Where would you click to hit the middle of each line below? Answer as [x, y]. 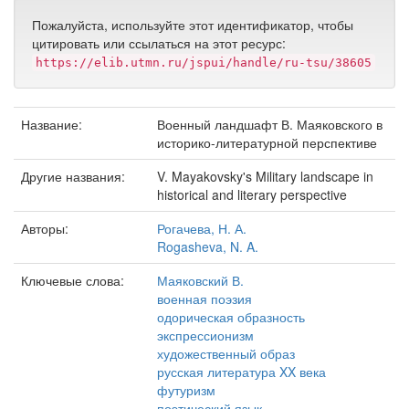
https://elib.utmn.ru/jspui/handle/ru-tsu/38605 [204, 63]
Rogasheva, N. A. [208, 246]
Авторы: [47, 228]
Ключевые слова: [74, 280]
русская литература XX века [241, 372]
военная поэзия [204, 299]
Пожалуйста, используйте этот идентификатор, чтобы [193, 25]
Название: [53, 124]
